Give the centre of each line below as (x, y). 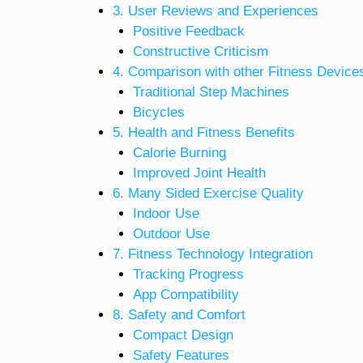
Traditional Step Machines (211, 92)
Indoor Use (166, 213)
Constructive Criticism (201, 51)
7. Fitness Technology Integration (212, 254)
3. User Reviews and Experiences (215, 11)
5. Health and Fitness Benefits (203, 132)
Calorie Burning (179, 152)
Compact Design (183, 335)
